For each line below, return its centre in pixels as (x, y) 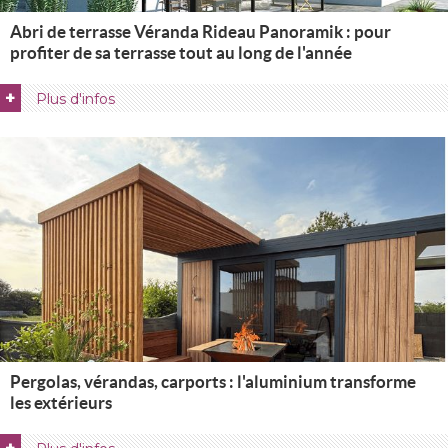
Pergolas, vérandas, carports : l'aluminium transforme (213, 381)
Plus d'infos (75, 99)
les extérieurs (61, 402)
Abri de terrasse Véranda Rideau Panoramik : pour (200, 31)
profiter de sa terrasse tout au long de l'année (181, 52)
